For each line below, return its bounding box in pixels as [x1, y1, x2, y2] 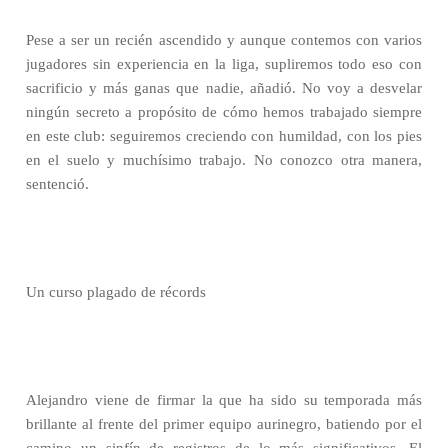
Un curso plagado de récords [26, 284, 206, 300]
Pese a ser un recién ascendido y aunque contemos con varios [26, 32, 422, 48]
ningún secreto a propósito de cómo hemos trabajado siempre [26, 104, 422, 120]
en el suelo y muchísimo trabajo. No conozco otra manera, [26, 152, 422, 168]
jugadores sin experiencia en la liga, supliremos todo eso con [26, 56, 422, 72]
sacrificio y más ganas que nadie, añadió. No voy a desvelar [26, 80, 422, 96]
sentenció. [26, 176, 89, 192]
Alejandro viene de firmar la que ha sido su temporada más [26, 392, 422, 408]
